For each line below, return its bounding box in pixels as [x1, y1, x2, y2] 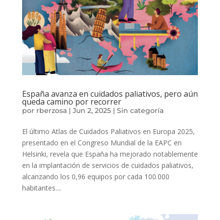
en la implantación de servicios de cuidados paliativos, [22, 160, 193, 170]
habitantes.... [22, 183, 61, 192]
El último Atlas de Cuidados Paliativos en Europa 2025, [22, 126, 195, 136]
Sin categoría [116, 106, 164, 115]
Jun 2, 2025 [72, 106, 111, 115]
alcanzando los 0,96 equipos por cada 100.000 [22, 171, 169, 181]
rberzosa [36, 106, 67, 115]
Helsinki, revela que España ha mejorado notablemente [22, 149, 198, 159]
